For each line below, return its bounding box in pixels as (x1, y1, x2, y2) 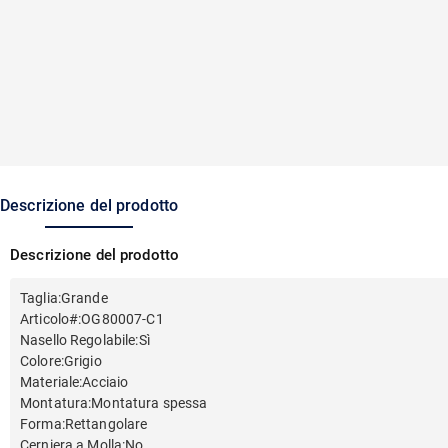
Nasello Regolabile (20, 332, 136, 348)
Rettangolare (64, 416, 148, 432)
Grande (60, 290, 108, 306)
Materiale (20, 374, 80, 390)
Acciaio (82, 374, 129, 390)
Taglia (20, 290, 58, 306)
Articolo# (20, 311, 79, 327)
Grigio (63, 353, 102, 369)
